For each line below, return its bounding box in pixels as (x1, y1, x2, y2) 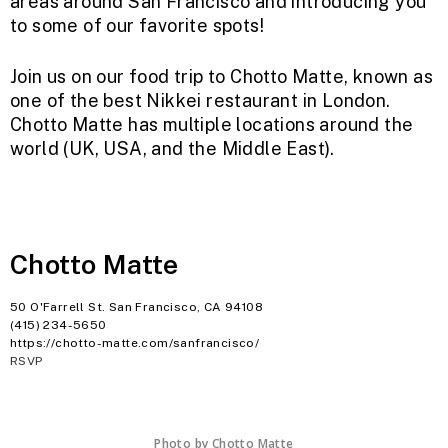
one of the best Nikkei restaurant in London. (10, 90, 391, 111)
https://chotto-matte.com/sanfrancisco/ (10, 336, 260, 350)
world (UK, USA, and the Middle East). (10, 138, 335, 159)
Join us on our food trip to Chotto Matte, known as (10, 66, 433, 87)
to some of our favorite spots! (10, 15, 264, 36)
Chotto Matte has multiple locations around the (10, 114, 414, 135)
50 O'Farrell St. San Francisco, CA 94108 (10, 300, 263, 314)
